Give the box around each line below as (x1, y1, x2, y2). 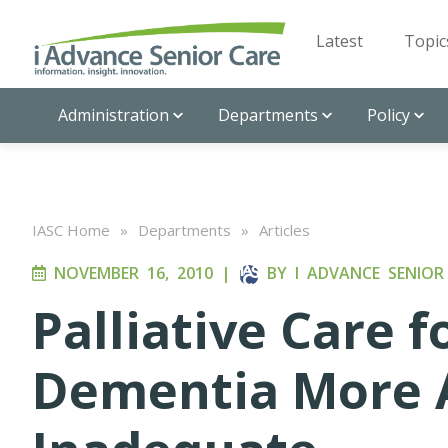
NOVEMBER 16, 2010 (46, 262, 213, 284)
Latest (316, 30, 363, 52)
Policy (367, 104, 410, 126)
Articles (259, 220, 310, 240)
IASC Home (32, 220, 110, 240)
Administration (58, 104, 169, 126)
